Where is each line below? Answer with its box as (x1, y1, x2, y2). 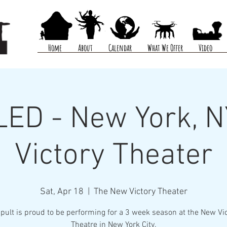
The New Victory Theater (93, 186, 187, 197)
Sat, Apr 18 (40, 186, 84, 197)
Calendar (108, 42, 132, 53)
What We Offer (147, 42, 183, 53)
